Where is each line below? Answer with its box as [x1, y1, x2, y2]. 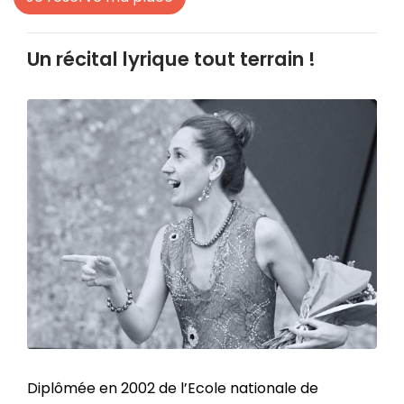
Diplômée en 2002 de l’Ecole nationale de [27, 378, 318, 399]
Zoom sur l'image [201, 346, 321, 368]
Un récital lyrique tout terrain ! [27, 46, 316, 73]
